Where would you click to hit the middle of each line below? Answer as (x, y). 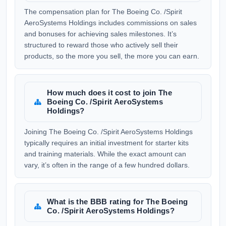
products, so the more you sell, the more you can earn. (112, 56)
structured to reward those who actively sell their (101, 45)
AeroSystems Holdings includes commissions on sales (110, 23)
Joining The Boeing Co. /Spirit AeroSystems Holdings (108, 132)
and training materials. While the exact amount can (105, 154)
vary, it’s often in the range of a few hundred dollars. (107, 165)
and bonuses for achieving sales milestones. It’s (100, 34)
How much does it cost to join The (109, 93)
